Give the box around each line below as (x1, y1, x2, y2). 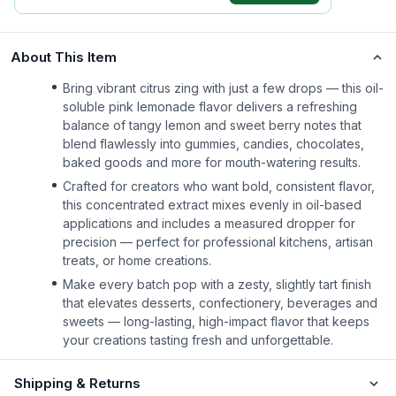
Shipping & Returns (14, 375, 141, 392)
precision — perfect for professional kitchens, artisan (63, 234, 373, 249)
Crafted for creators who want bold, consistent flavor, (63, 179, 375, 194)
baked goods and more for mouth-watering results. (63, 155, 361, 170)
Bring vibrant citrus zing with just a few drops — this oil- (63, 80, 384, 95)
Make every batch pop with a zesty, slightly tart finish (63, 277, 371, 292)
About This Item (11, 49, 117, 65)
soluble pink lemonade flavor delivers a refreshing (63, 99, 357, 114)
